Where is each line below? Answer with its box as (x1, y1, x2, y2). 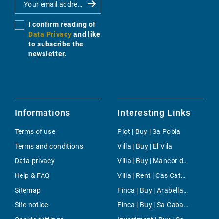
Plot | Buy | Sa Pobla (117, 128, 181, 136)
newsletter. (28, 50, 67, 58)
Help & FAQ (15, 172, 50, 180)
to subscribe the (28, 40, 84, 48)
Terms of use (15, 128, 56, 136)
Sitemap (15, 186, 41, 195)
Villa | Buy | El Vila (117, 142, 173, 151)
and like (73, 30, 101, 39)
